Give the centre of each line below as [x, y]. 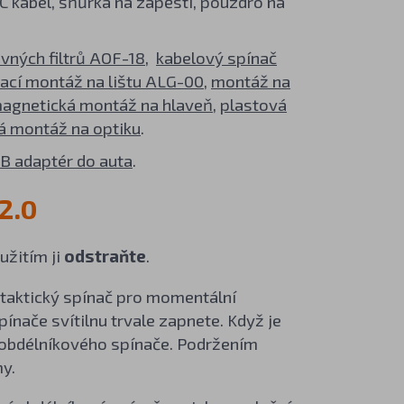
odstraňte [105, 255]
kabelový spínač [216, 57]
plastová [253, 104]
